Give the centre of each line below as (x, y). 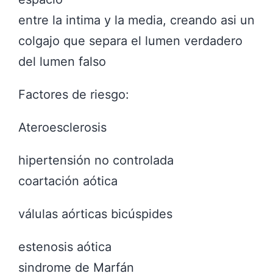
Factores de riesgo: (74, 94)
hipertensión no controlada (96, 160)
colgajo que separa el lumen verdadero (130, 41)
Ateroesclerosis (62, 127)
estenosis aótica (65, 246)
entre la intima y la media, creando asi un (136, 20)
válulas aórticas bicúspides (95, 214)
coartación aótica (68, 181)
